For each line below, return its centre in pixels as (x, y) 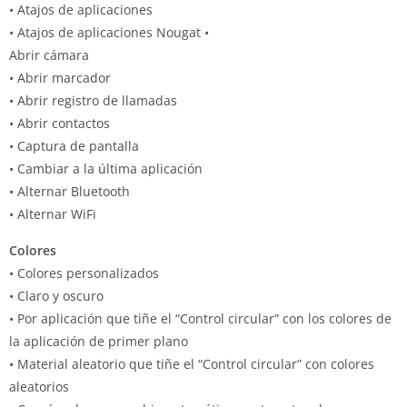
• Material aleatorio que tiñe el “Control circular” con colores (192, 364)
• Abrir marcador (60, 78)
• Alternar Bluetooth (69, 191)
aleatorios (39, 387)
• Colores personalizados (84, 273)
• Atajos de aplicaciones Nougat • (109, 32)
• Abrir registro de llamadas (93, 100)
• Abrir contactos (60, 123)
